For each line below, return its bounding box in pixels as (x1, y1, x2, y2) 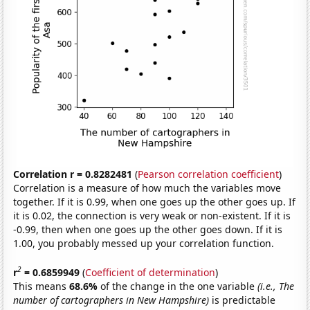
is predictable (209, 293, 276, 307)
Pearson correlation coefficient (138, 167, 280, 181)
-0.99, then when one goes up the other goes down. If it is (13, 223, 283, 237)
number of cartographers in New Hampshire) (13, 293, 210, 307)
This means (13, 279, 70, 293)
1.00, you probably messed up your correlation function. (13, 237, 275, 250)
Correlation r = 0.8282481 (13, 167, 133, 181)
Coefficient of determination (85, 265, 216, 279)
